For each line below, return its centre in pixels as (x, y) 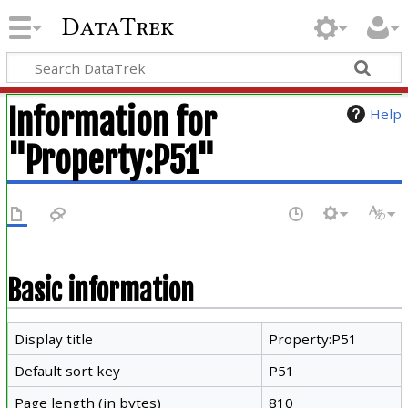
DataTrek (118, 27)
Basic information (100, 291)
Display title (54, 338)
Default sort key (68, 370)
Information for (112, 122)
